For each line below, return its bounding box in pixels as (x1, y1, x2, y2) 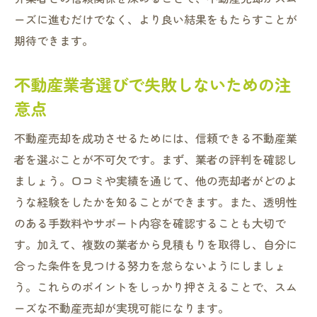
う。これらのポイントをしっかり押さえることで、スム (14, 278, 297, 295)
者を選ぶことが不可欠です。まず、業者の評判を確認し (14, 151, 297, 168)
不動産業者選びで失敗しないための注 (14, 72, 291, 96)
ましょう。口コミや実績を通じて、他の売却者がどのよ (14, 172, 297, 189)
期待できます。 (14, 32, 93, 49)
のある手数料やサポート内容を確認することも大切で (14, 214, 286, 231)
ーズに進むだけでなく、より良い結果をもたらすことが (14, 11, 297, 28)
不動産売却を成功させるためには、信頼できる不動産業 (14, 129, 297, 146)
